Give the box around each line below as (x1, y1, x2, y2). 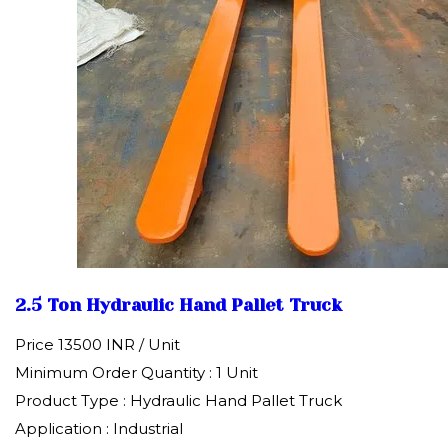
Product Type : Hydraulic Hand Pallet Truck (15, 391, 342, 411)
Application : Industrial (15, 419, 183, 439)
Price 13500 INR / (15, 335, 148, 355)
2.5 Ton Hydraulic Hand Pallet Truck (15, 294, 342, 315)
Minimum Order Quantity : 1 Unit (15, 363, 258, 383)
